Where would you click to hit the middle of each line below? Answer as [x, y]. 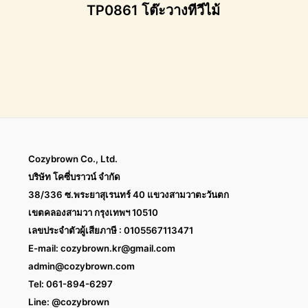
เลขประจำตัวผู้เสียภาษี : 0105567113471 [110, 230]
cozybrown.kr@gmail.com [118, 248]
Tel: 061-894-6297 [71, 284]
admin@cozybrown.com [81, 266]
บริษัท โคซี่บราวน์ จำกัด [74, 177]
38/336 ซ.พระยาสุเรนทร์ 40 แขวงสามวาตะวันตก [129, 195]
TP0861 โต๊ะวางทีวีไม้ [154, 10]
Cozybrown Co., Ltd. [73, 159]
